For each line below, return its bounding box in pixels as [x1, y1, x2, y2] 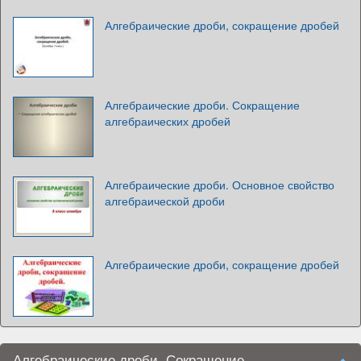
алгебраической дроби [105, 192, 225, 209]
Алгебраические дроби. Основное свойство [105, 176, 334, 193]
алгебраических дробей [105, 112, 230, 129]
